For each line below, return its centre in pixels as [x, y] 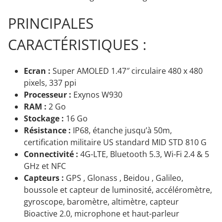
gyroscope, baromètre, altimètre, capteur [101, 202]
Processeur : [48, 95]
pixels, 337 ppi [50, 83]
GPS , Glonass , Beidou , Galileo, [124, 178]
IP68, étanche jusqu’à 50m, [121, 131]
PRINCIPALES [51, 23]
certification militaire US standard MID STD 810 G [115, 142]
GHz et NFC [45, 166]
